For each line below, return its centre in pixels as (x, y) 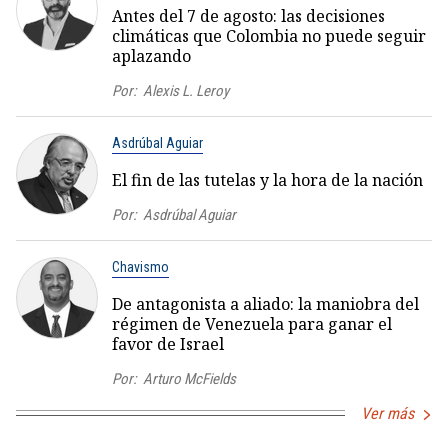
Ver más (387, 413)
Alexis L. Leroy (186, 90)
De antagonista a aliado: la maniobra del (265, 303)
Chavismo (140, 266)
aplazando (151, 55)
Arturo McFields (189, 378)
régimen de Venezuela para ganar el (252, 323)
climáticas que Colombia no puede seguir (269, 35)
